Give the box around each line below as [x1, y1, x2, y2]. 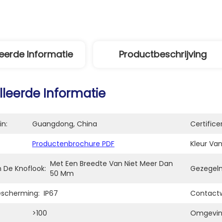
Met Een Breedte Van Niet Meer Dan [50, 159, 173, 168]
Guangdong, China [32, 119, 97, 129]
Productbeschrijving [118, 48, 207, 60]
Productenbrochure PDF [32, 139, 114, 149]
